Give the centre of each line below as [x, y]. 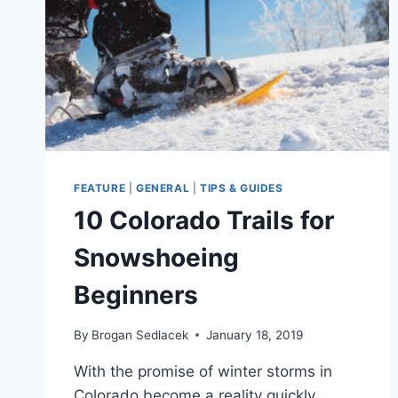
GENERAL [163, 188]
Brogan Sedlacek [140, 334]
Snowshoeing [156, 258]
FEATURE [100, 188]
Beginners [136, 295]
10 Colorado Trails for [204, 221]
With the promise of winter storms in [203, 371]
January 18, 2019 [255, 334]
